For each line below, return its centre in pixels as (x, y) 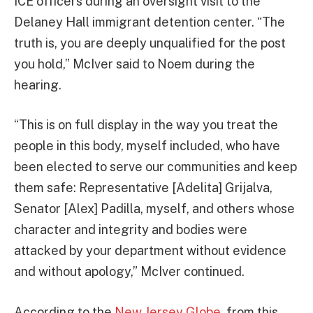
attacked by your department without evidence (150, 251)
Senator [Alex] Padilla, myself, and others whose (154, 209)
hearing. (38, 85)
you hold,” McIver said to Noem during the (134, 64)
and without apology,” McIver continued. (129, 272)
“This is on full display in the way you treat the (146, 125)
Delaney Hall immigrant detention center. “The (150, 22)
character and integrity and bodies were (131, 230)
